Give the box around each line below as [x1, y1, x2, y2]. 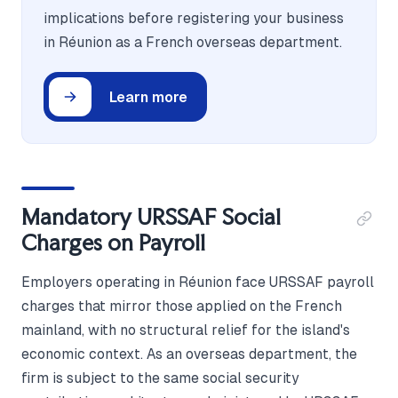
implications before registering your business [44, 11, 344, 27]
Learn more [109, 88, 187, 106]
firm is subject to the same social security [21, 370, 298, 386]
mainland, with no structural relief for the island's [21, 322, 350, 338]
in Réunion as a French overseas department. [44, 35, 342, 51]
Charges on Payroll [21, 229, 205, 257]
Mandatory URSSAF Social [21, 203, 281, 231]
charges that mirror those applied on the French [21, 298, 342, 314]
